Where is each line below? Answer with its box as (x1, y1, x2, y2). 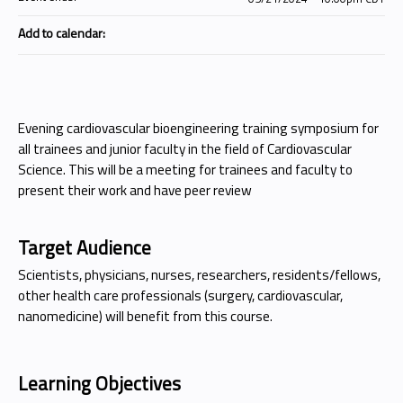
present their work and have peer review (18, 180, 252, 201)
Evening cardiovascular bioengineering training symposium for (18, 118, 379, 139)
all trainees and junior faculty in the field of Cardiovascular (18, 139, 352, 159)
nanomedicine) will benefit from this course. (18, 306, 273, 327)
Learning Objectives (18, 369, 181, 398)
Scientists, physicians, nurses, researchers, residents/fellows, (18, 264, 381, 285)
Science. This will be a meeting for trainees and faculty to (18, 159, 353, 180)
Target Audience (18, 233, 151, 262)
